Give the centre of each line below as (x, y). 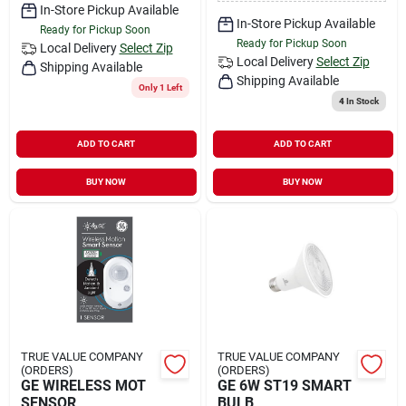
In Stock (361, 101)
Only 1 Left (160, 87)
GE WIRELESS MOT (83, 385)
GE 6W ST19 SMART (284, 385)
